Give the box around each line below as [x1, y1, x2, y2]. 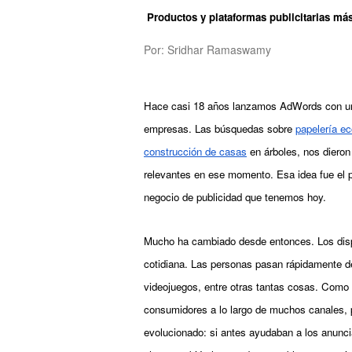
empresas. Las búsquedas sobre [144, 121, 292, 136]
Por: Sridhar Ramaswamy [144, 42, 271, 57]
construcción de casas [144, 144, 247, 159]
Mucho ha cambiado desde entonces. [144, 233, 317, 248]
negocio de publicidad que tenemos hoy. [144, 189, 326, 204]
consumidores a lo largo [144, 302, 255, 317]
